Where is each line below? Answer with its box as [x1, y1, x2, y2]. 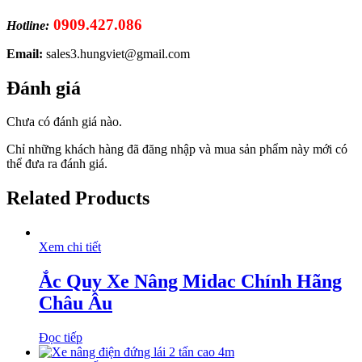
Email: [6, 46, 43, 61]
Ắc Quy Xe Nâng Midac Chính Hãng [39, 271, 342, 293]
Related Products [6, 187, 149, 209]
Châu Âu [39, 293, 112, 314]
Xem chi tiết [39, 240, 101, 255]
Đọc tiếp [39, 330, 82, 345]
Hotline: [6, 18, 49, 32]
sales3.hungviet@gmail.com [43, 46, 190, 61]
